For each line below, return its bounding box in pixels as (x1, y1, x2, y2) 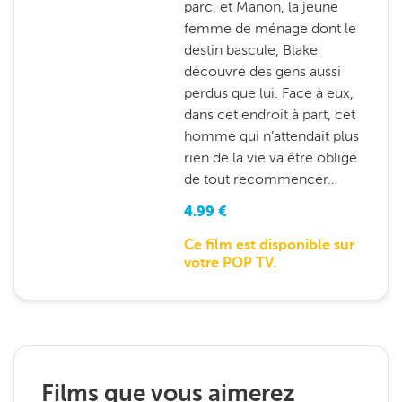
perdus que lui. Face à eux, (183, 84, 354, 101)
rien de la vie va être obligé (183, 149, 357, 166)
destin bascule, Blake (183, 41, 318, 58)
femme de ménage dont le (183, 20, 356, 37)
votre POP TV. (183, 257, 276, 271)
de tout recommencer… (183, 170, 337, 188)
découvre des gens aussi (183, 63, 341, 80)
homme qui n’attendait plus (183, 127, 359, 144)
